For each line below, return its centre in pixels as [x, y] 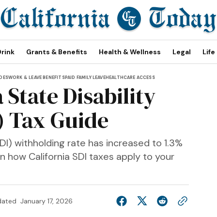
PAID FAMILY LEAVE [85, 77]
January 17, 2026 [46, 201]
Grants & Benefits [57, 52]
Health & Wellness [130, 52]
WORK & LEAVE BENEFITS [36, 77]
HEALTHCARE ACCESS [130, 77]
